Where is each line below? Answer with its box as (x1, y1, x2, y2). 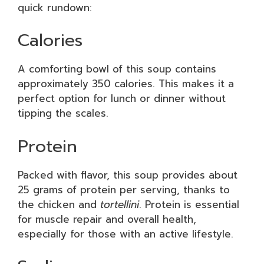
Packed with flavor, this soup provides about (18, 167, 237, 183)
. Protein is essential (139, 196, 239, 212)
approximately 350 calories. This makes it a (18, 76, 234, 91)
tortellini (100, 196, 139, 212)
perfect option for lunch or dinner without (18, 91, 226, 106)
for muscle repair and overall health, (18, 211, 196, 227)
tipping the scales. (18, 105, 108, 121)
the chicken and (18, 196, 100, 212)
